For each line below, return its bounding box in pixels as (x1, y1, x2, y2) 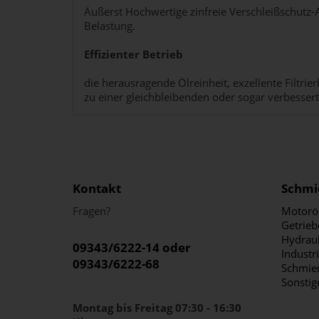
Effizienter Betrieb (84, 47, 183, 61)
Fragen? (73, 204, 110, 218)
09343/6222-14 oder (73, 239, 191, 256)
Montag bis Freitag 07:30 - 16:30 (73, 300, 241, 315)
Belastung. (84, 19, 135, 33)
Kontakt (73, 180, 121, 197)
